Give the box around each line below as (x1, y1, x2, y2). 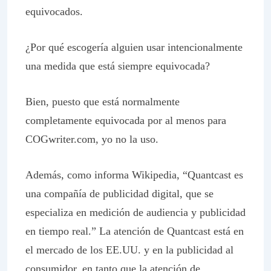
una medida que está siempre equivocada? (25, 60, 210, 72)
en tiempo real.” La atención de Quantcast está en (25, 225, 244, 237)
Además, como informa (25, 169, 132, 181)
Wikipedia (132, 169, 177, 181)
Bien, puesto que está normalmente (25, 96, 180, 108)
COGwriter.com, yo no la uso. (25, 133, 158, 145)
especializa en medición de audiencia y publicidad (25, 206, 246, 218)
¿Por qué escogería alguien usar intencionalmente (25, 41, 243, 53)
